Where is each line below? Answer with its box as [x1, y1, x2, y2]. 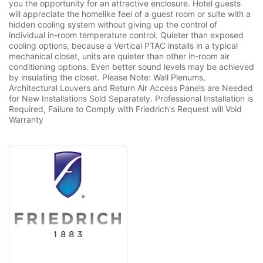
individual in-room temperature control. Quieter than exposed [9, 30, 244, 40]
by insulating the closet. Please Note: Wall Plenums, [9, 72, 205, 82]
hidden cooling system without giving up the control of [9, 19, 217, 29]
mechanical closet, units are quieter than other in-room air [9, 51, 230, 61]
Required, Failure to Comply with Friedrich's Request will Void [9, 104, 242, 114]
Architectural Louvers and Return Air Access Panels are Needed [9, 83, 253, 93]
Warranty [9, 114, 43, 124]
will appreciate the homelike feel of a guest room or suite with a [9, 9, 251, 19]
